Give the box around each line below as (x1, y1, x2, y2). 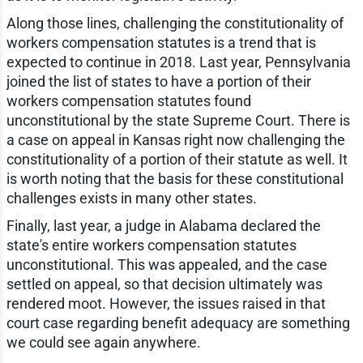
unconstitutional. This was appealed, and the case (6, 255, 327, 273)
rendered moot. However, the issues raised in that (6, 294, 326, 312)
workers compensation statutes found (6, 92, 251, 109)
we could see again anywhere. (6, 333, 201, 351)
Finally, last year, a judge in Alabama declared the (6, 216, 321, 234)
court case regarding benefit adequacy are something (6, 314, 350, 331)
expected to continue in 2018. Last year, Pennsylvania (6, 53, 351, 70)
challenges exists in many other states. (6, 189, 257, 207)
